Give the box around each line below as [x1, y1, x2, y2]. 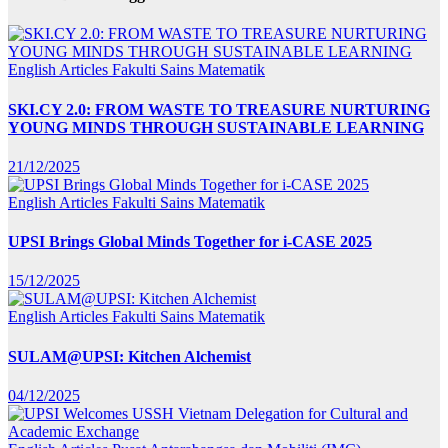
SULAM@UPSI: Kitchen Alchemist [8, 347, 251, 365]
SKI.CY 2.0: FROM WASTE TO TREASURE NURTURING [8, 100, 430, 118]
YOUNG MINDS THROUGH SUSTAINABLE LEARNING [8, 118, 424, 136]
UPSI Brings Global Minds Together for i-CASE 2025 [8, 233, 372, 251]
